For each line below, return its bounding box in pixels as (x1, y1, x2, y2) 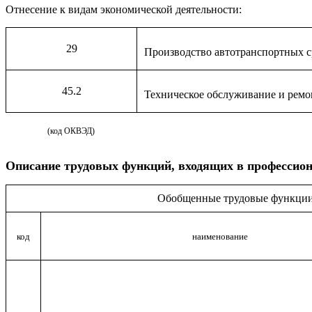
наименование (192, 231, 248, 242)
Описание (6, 159, 61, 173)
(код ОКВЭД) (47, 126, 95, 136)
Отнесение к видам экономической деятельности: (6, 3, 242, 15)
